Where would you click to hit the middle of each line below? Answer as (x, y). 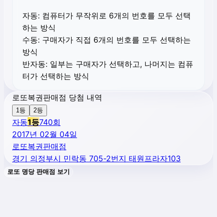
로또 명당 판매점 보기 (39, 172)
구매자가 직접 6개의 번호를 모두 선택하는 (115, 40)
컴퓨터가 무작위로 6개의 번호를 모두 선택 (115, 15)
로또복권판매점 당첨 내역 (57, 97)
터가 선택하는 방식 (56, 76)
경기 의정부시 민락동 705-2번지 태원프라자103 (96, 158)
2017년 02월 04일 (45, 134)
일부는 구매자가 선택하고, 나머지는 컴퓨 (120, 64)
